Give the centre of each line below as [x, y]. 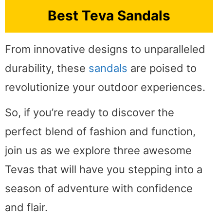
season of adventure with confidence [99, 189]
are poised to [162, 68]
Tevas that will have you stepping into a [104, 170]
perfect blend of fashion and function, [100, 132]
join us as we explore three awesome [98, 151]
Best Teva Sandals [109, 16]
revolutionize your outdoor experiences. [105, 87]
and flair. [26, 208]
